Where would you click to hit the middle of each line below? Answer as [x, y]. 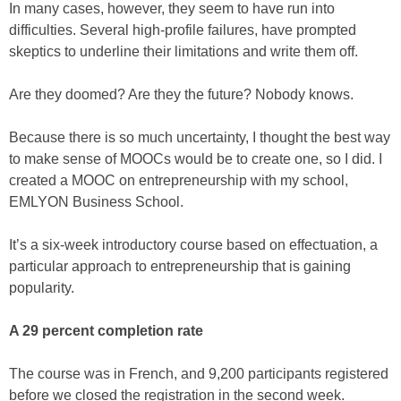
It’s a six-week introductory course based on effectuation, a [193, 245]
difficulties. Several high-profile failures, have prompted [183, 30]
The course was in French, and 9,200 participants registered [199, 374]
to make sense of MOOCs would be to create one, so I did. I [196, 159]
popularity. [42, 288]
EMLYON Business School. [96, 202]
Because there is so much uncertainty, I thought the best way [200, 137]
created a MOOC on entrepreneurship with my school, [179, 180]
